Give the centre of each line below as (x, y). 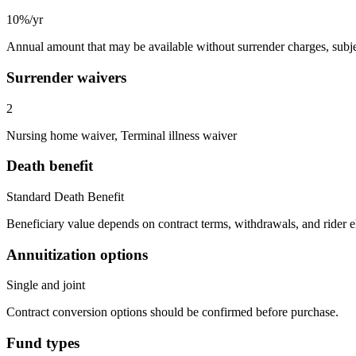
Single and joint (46, 285)
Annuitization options (77, 254)
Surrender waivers (66, 77)
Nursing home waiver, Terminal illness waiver (122, 135)
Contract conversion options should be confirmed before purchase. (172, 312)
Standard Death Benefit (65, 197)
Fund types (43, 343)
